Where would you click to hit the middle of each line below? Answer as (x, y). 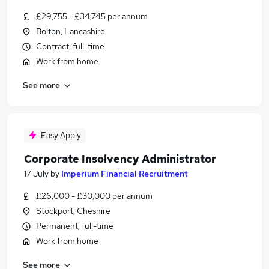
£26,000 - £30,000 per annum (94, 196)
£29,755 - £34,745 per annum (92, 16)
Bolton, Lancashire (71, 31)
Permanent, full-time (75, 226)
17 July (36, 174)
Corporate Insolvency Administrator (120, 159)
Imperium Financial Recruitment (125, 174)
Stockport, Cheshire (73, 211)
